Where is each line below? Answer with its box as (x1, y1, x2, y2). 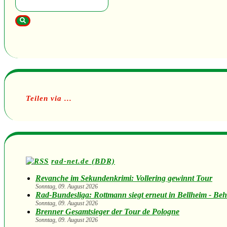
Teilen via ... (26, 93, 72, 102)
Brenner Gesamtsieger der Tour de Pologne (35, 207, 179, 216)
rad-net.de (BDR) (51, 157, 115, 166)
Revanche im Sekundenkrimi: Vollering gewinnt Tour (35, 174, 212, 183)
